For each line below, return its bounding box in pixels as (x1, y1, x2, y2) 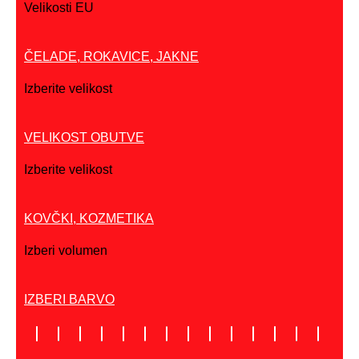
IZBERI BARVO (24, 292, 115, 307)
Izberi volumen (24, 244, 107, 258)
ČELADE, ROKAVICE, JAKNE (24, 50, 199, 64)
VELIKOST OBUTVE (24, 131, 144, 145)
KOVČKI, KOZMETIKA (24, 212, 154, 226)
